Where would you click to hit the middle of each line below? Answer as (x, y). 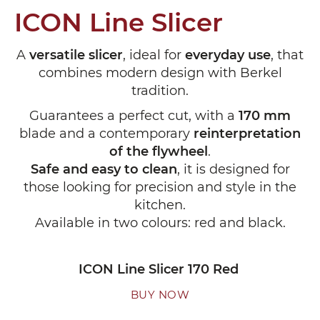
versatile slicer (76, 55)
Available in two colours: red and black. (160, 223)
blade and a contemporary (106, 134)
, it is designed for (233, 170)
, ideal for (154, 55)
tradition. (160, 91)
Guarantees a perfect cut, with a (134, 116)
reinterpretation (247, 134)
